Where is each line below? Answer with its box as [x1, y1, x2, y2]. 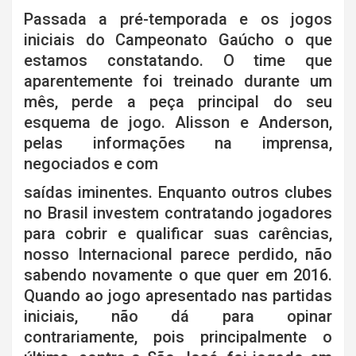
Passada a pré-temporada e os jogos [24, 10, 332, 29]
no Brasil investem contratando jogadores [24, 203, 332, 223]
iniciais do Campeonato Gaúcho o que [24, 30, 332, 50]
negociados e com [24, 154, 158, 174]
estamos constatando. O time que [24, 51, 332, 71]
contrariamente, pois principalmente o [24, 327, 332, 347]
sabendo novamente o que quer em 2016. [24, 265, 332, 285]
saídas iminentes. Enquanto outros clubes [24, 183, 332, 203]
